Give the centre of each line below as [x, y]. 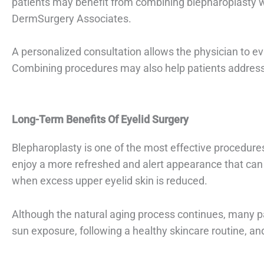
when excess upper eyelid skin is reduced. [110, 181]
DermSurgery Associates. [72, 18]
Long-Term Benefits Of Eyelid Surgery [100, 120]
